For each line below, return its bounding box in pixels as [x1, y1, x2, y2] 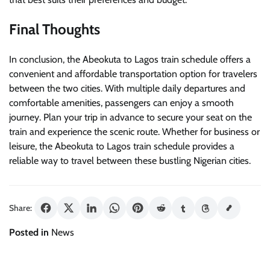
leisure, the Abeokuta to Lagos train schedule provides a [9, 140, 234, 152]
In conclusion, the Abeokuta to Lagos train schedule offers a [9, 54, 251, 66]
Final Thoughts [9, 20, 100, 39]
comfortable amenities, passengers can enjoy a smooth [9, 97, 234, 109]
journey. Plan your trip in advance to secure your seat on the [9, 111, 252, 124]
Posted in [9, 227, 51, 239]
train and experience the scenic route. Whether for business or [9, 126, 260, 138]
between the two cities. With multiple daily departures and [9, 83, 245, 95]
